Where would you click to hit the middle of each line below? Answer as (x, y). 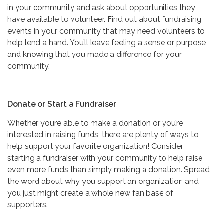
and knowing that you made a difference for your (94, 54)
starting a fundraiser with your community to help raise (105, 158)
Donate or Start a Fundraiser (62, 104)
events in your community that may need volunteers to (106, 31)
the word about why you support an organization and (103, 181)
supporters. (27, 204)
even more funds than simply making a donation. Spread (109, 169)
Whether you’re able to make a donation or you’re (95, 123)
